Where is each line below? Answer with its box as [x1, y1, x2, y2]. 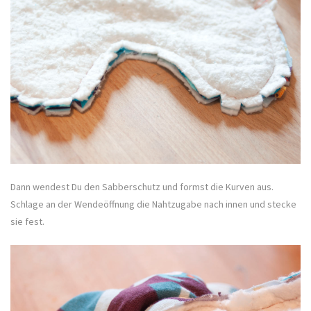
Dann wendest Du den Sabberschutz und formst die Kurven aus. [10, 180, 274, 194]
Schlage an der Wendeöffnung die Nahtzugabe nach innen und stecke [10, 198, 296, 211]
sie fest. [10, 215, 44, 228]
